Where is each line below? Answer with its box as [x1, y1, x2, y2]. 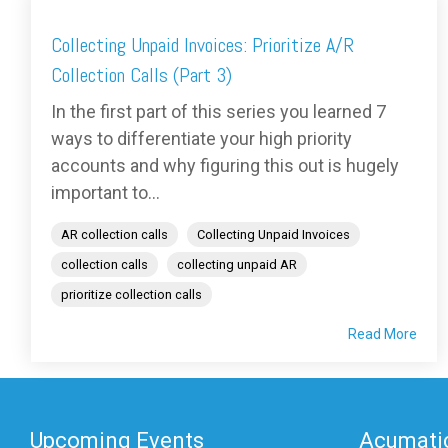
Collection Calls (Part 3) [51, 62, 232, 89]
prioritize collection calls [61, 287, 202, 303]
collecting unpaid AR [177, 257, 297, 273]
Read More [348, 326, 417, 343]
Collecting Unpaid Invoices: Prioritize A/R [51, 32, 354, 59]
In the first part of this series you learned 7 [51, 101, 386, 123]
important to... [51, 182, 160, 204]
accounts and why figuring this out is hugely [51, 155, 399, 177]
